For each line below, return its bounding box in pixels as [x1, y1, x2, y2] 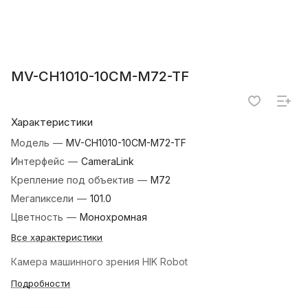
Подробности [11, 278, 70, 289]
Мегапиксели [11, 192, 76, 205]
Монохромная [80, 211, 147, 223]
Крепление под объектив [11, 174, 137, 186]
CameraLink [81, 155, 134, 168]
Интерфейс [11, 155, 67, 168]
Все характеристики [11, 232, 102, 243]
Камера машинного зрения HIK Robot [11, 256, 188, 268]
